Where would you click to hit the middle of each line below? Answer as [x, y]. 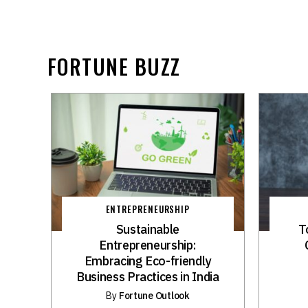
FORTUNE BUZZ [114, 66]
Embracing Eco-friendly [147, 261]
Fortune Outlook [154, 295]
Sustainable [147, 229]
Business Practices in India [148, 276]
